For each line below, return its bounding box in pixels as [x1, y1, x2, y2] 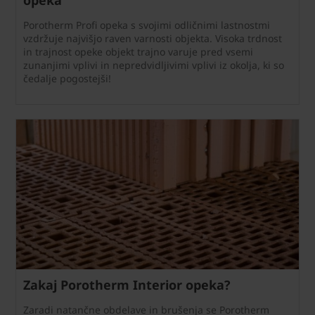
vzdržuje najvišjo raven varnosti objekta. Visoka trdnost [23, 31, 282, 45]
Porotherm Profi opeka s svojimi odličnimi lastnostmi [23, 18, 270, 32]
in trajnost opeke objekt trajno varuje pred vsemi [23, 44, 253, 58]
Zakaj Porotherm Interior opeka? [23, 276, 231, 293]
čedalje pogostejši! [23, 71, 111, 85]
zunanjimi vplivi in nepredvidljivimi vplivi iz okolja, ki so [23, 58, 284, 72]
